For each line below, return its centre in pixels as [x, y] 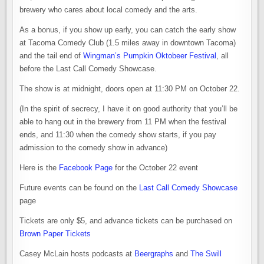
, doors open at [128, 89]
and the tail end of [52, 56]
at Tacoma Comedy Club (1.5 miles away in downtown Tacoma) [128, 43]
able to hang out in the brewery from [82, 122]
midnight [87, 89]
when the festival [197, 122]
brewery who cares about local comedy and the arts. [109, 10]
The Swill [206, 254]
